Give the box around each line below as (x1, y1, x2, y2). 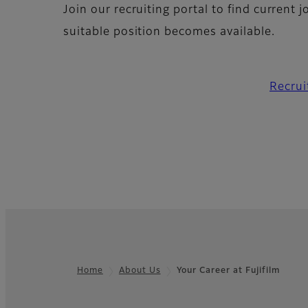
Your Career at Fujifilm (176, 267, 280, 276)
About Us (118, 267, 161, 276)
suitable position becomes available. (63, 27, 275, 38)
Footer (5, 272, 59, 289)
